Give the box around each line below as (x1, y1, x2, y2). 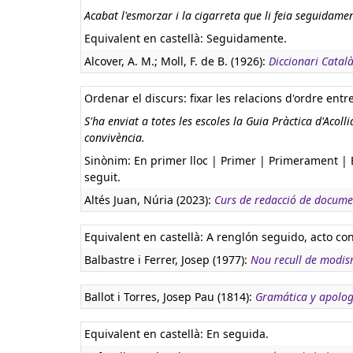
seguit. (84, 169, 121, 184)
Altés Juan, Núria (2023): (84, 192, 214, 207)
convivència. (84, 130, 145, 145)
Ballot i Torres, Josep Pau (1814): (84, 289, 255, 304)
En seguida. (206, 326, 269, 341)
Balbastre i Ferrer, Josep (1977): (84, 252, 251, 267)
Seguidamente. (206, 31, 287, 46)
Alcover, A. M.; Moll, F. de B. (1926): (84, 54, 269, 69)
